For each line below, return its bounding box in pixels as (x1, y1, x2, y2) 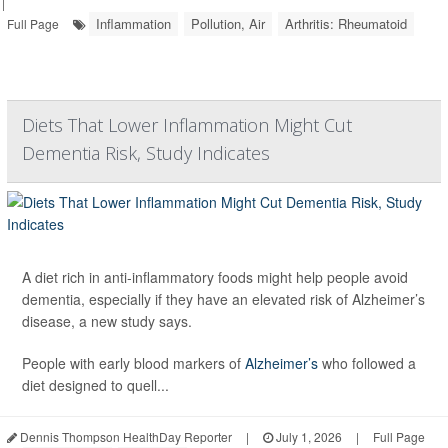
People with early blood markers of (22, 353, 245, 373)
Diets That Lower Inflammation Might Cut (22, 113, 352, 137)
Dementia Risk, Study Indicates (22, 141, 270, 165)
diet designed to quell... (22, 375, 169, 395)
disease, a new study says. (22, 311, 192, 331)
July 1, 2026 (273, 428, 342, 445)
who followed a (318, 353, 416, 373)
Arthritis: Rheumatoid (285, 14, 407, 33)
